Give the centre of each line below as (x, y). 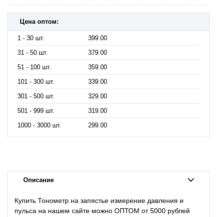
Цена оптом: (39, 22)
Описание (38, 180)
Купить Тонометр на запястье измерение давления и (99, 201)
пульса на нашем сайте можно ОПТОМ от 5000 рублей (102, 211)
